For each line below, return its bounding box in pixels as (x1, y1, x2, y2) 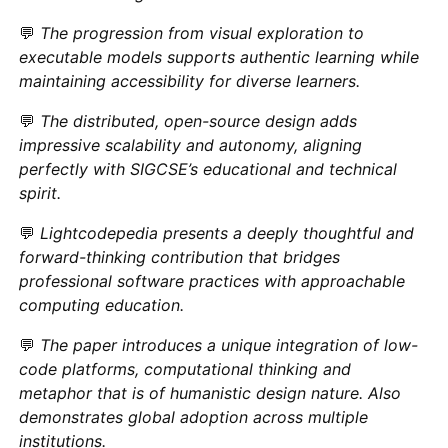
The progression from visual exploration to (40, 22, 365, 43)
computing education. (19, 294, 185, 315)
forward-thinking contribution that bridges (19, 246, 341, 267)
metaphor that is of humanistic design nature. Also (19, 382, 402, 403)
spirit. (19, 182, 62, 203)
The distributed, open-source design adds (40, 110, 358, 131)
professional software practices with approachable (19, 270, 406, 291)
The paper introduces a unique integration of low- (40, 334, 419, 355)
